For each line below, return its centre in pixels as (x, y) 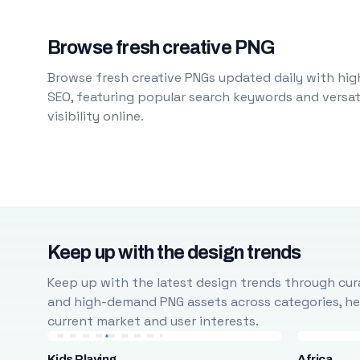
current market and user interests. (153, 321)
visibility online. (95, 116)
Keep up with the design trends (174, 253)
